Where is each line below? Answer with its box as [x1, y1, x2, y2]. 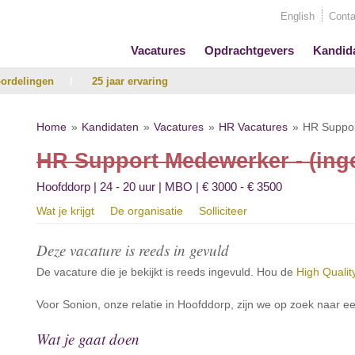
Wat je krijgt [36, 204, 95, 217]
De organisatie [110, 204, 184, 217]
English [281, 10, 315, 22]
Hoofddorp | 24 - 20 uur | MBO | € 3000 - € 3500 [36, 180, 283, 193]
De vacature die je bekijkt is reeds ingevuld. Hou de [36, 265, 297, 278]
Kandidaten [82, 120, 139, 133]
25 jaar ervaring [92, 75, 168, 87]
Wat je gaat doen [36, 329, 140, 349]
